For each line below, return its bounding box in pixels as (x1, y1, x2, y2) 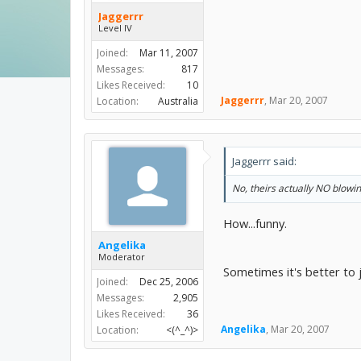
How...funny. (223, 214, 287, 231)
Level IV (98, 22, 132, 34)
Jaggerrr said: (232, 154, 297, 168)
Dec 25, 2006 (139, 275, 198, 288)
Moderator (98, 251, 145, 263)
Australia (158, 94, 198, 108)
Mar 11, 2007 (139, 46, 198, 60)
